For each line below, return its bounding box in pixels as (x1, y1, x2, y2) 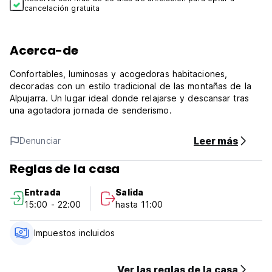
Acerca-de (10, 42, 79, 59)
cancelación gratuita (24, 4, 100, 13)
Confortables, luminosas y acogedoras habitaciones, (10, 69, 227, 79)
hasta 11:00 (115, 199, 163, 209)
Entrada (24, 187, 61, 197)
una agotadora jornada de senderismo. (10, 105, 172, 115)
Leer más (194, 135, 238, 147)
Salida (115, 187, 143, 197)
